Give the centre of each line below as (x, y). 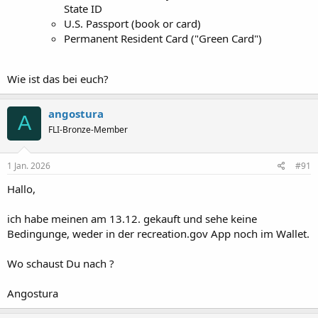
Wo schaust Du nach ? (61, 263)
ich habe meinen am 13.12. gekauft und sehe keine (132, 219)
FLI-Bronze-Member (88, 129)
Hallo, (21, 189)
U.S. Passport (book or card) (132, 23)
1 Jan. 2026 (29, 166)
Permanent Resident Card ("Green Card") (163, 38)
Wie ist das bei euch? (58, 78)
